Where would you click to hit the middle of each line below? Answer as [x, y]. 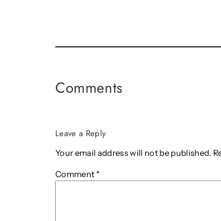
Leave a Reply [81, 133]
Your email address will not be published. [133, 153]
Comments [89, 88]
